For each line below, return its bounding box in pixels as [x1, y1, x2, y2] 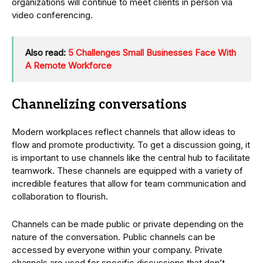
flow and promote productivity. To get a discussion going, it [12, 139, 250, 150]
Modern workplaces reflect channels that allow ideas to [12, 126, 235, 137]
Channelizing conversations [12, 96, 187, 112]
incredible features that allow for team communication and [12, 177, 246, 189]
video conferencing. [12, 9, 93, 21]
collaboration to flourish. [12, 190, 108, 202]
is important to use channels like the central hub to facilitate [12, 151, 250, 163]
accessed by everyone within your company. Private [12, 244, 222, 255]
